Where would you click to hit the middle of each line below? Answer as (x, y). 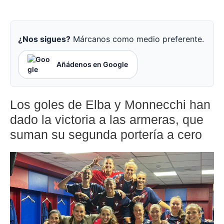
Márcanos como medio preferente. (137, 39)
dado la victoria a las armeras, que (107, 120)
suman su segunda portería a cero (106, 135)
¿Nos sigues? (44, 39)
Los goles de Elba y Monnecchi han (110, 105)
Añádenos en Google (92, 64)
